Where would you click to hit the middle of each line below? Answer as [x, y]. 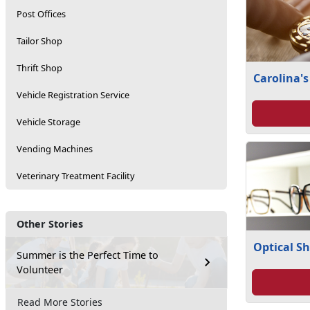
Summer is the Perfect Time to [88, 255]
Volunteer [40, 270]
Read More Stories [60, 302]
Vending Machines [55, 149]
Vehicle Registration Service [73, 95]
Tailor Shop [39, 41]
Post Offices [41, 14]
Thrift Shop [39, 68]
